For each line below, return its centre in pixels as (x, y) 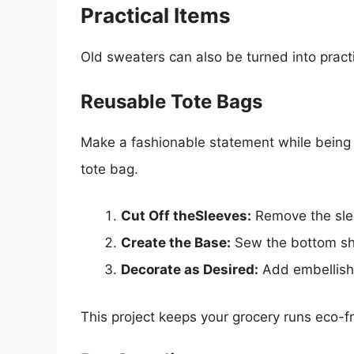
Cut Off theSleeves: (186, 216)
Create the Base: (176, 243)
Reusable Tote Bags (171, 101)
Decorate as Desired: (190, 270)
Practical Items (156, 16)
